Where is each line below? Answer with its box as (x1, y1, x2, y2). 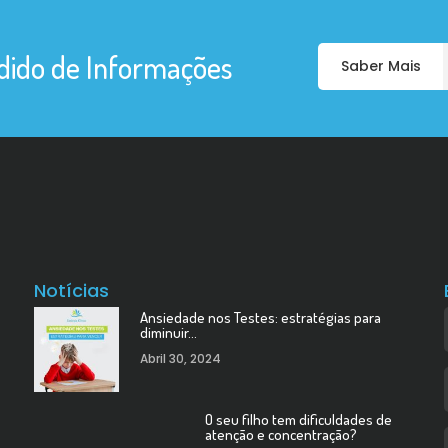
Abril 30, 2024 (139, 350, 221, 367)
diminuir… (139, 323, 197, 342)
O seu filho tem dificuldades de (204, 410, 392, 429)
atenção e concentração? (204, 425, 357, 444)
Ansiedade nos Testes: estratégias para (139, 308, 381, 327)
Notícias (33, 278, 109, 303)
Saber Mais (340, 56, 421, 76)
